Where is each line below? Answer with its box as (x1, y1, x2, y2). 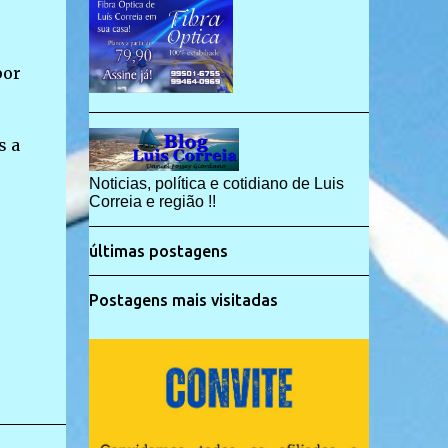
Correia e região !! (88, 193, 216, 210)
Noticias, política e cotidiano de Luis (88, 175, 344, 192)
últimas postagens (88, 242, 228, 260)
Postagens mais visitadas (88, 291, 278, 309)
